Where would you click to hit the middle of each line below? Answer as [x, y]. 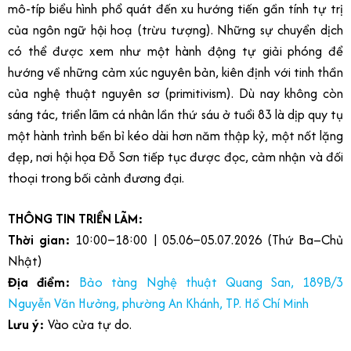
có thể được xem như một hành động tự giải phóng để [175, 51]
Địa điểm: [40, 282]
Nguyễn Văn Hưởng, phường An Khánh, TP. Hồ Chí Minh [158, 304]
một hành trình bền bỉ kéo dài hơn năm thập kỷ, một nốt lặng [175, 136]
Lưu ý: [28, 325]
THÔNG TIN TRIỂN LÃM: [76, 219]
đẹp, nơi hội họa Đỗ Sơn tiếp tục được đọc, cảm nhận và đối [175, 157]
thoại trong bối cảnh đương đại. [98, 178]
